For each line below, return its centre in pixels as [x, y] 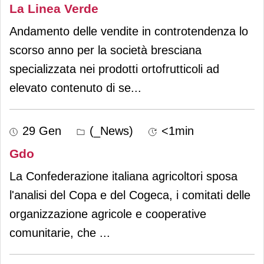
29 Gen [42, 131]
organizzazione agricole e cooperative [108, 214]
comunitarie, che [55, 232]
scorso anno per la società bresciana [105, 50]
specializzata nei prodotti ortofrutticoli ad [114, 69]
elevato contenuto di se [70, 88]
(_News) [110, 131]
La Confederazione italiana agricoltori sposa [123, 176]
